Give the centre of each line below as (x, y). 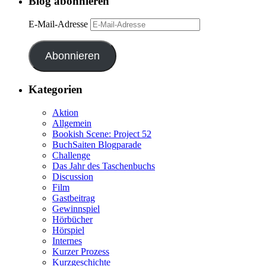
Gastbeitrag (74, 198)
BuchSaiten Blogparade (97, 144)
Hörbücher (72, 219)
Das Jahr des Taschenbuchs (104, 166)
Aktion (65, 112)
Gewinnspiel (76, 208)
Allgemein (72, 123)
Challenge (71, 155)
